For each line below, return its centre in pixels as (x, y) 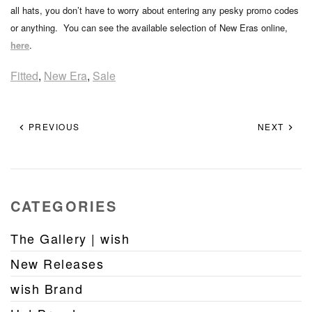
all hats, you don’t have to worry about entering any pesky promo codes (155, 10)
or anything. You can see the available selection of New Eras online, (149, 28)
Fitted (24, 76)
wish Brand (47, 288)
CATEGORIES (64, 206)
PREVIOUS (53, 126)
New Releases (57, 263)
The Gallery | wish (70, 238)
